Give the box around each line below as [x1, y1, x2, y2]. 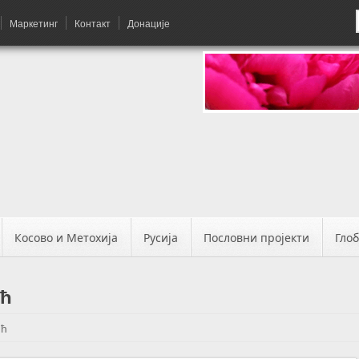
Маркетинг [10, 16, 58, 30]
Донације [127, 16, 170, 30]
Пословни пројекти [204, 230, 309, 245]
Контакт [75, 16, 111, 30]
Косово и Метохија [14, 230, 118, 245]
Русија [143, 230, 178, 245]
